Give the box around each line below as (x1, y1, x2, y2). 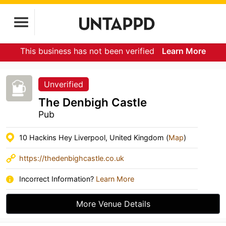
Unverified (44, 79, 83, 89)
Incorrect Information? (19, 175, 96, 183)
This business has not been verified (20, 46, 157, 56)
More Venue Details (76, 199, 150, 209)
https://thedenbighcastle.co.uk (19, 154, 124, 162)
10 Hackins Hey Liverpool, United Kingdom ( (19, 133, 168, 142)
